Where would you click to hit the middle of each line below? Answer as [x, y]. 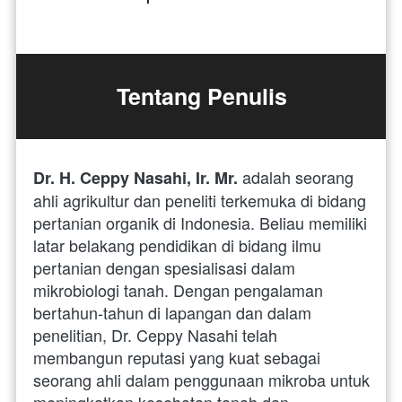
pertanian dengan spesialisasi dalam [164, 267]
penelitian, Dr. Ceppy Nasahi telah [155, 334]
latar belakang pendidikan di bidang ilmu [177, 245]
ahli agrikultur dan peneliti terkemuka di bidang [200, 200]
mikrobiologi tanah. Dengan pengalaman [178, 289]
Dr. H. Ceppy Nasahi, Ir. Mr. [135, 177]
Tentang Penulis [201, 96]
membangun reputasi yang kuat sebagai [177, 357]
